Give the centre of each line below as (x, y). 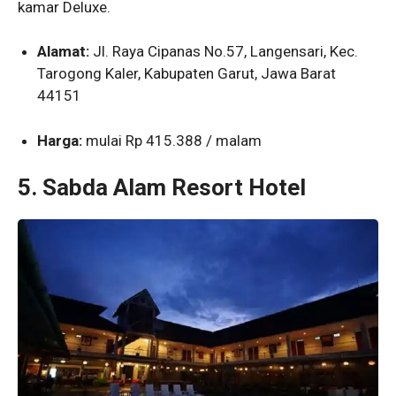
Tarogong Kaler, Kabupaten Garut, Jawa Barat (187, 74)
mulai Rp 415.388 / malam (172, 140)
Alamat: (64, 52)
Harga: (60, 140)
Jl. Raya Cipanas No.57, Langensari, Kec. (224, 52)
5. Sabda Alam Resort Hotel (162, 188)
